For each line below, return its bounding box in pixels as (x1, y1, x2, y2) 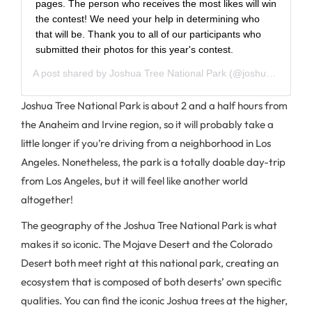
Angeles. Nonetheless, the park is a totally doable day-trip (21, 155, 286, 169)
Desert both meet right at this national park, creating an (21, 256, 279, 270)
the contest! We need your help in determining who (36, 13, 260, 24)
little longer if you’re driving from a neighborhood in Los (21, 136, 271, 150)
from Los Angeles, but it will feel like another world (21, 173, 248, 187)
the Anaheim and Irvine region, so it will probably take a (21, 117, 274, 131)
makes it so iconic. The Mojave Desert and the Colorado (21, 237, 272, 251)
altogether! (21, 192, 73, 206)
